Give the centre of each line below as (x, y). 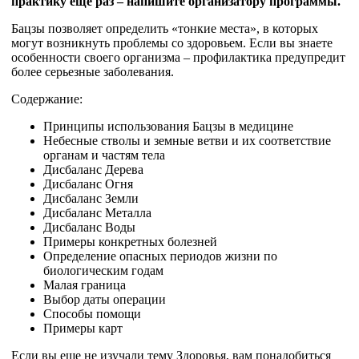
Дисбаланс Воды (89, 228)
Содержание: (47, 99)
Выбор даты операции (105, 300)
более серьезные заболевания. (93, 72)
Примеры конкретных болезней (130, 242)
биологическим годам (103, 271)
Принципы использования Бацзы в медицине (168, 127)
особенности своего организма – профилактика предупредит (178, 58)
